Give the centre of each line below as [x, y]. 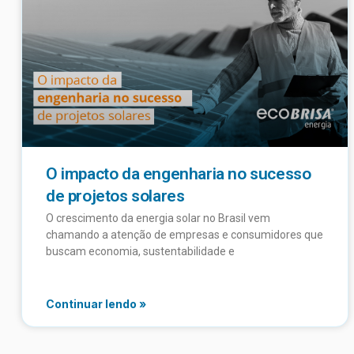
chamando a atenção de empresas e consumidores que [185, 235]
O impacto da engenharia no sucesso [179, 174]
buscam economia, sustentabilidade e [140, 252]
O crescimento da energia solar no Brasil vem [158, 218]
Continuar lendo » [96, 304]
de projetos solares [115, 196]
